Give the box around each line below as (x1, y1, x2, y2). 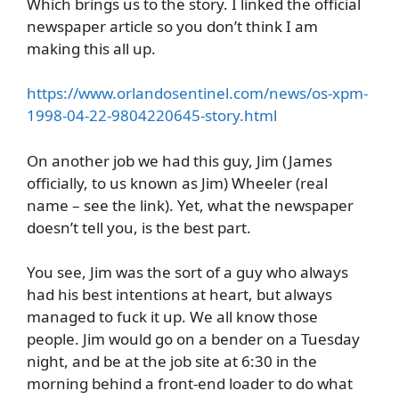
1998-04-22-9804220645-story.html (27, 105, 277, 126)
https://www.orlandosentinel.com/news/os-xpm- (27, 83, 368, 104)
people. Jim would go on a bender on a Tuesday (27, 329, 360, 350)
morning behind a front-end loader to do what (27, 373, 353, 395)
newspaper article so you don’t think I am (27, 15, 318, 37)
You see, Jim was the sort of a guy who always (27, 262, 348, 283)
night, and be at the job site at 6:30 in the (27, 351, 317, 372)
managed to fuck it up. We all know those (27, 306, 318, 328)
